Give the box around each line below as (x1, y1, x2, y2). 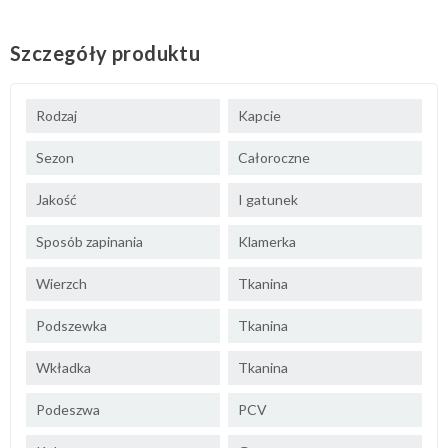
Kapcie (238, 106, 281, 124)
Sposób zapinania (36, 232, 143, 250)
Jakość (36, 190, 77, 208)
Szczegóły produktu (10, 40, 201, 65)
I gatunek (238, 190, 298, 208)
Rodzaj (36, 106, 77, 124)
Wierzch (36, 274, 87, 292)
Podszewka (36, 316, 107, 334)
